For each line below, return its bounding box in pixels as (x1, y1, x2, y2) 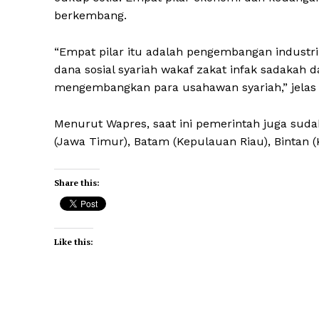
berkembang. (54, 9, 127, 23)
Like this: (54, 236, 93, 248)
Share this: (54, 177, 100, 189)
